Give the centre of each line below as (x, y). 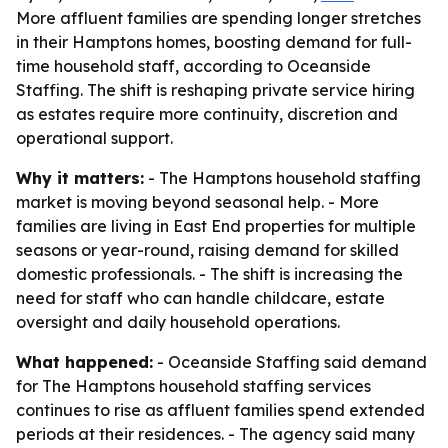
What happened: (84, 362)
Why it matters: (80, 178)
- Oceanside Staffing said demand (290, 362)
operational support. (94, 138)
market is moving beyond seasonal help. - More (197, 202)
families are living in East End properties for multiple (216, 226)
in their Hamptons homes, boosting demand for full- (214, 42)
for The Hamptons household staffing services (193, 386)
